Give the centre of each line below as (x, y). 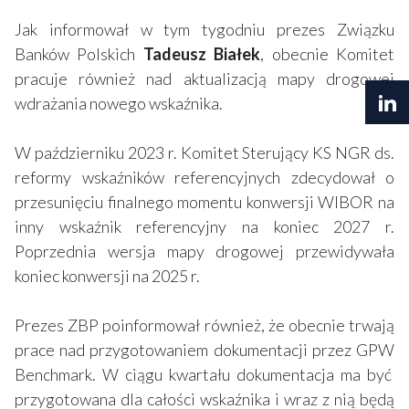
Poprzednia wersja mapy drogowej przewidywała (204, 251)
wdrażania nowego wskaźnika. (119, 103)
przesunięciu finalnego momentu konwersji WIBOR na (204, 201)
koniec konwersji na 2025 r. (107, 275)
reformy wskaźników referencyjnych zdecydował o (204, 177)
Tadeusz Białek (198, 53)
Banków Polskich (75, 53)
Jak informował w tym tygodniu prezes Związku (204, 29)
